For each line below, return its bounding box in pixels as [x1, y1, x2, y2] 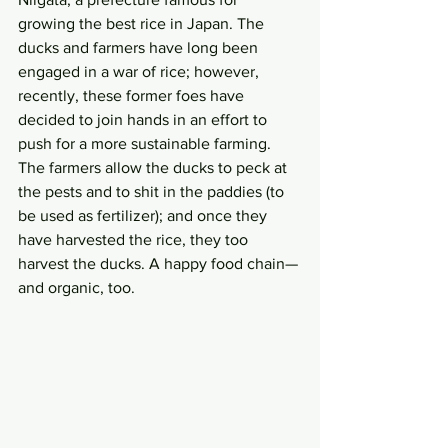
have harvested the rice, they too [18, 231, 252, 248]
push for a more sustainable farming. [18, 135, 275, 152]
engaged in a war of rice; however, [18, 63, 263, 80]
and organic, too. [18, 279, 135, 296]
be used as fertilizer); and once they [18, 207, 271, 224]
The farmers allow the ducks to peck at [18, 159, 291, 176]
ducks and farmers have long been [18, 39, 262, 56]
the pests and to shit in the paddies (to [18, 183, 288, 200]
